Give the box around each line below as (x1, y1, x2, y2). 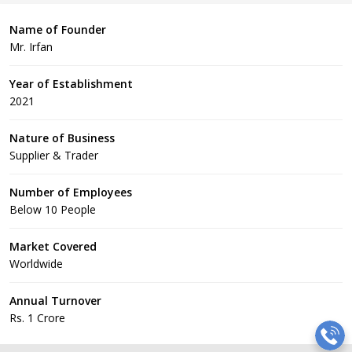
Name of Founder (9, 22, 106, 37)
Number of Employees (9, 185, 132, 200)
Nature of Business (9, 130, 115, 145)
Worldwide (9, 256, 63, 271)
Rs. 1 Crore (9, 310, 65, 325)
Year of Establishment (9, 76, 133, 91)
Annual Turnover (9, 293, 101, 308)
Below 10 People (9, 202, 96, 217)
